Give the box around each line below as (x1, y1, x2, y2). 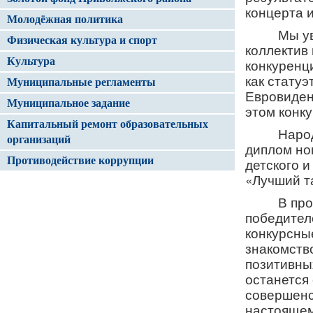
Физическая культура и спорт (7, 34, 157, 46)
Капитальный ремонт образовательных (7, 118, 208, 130)
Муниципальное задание (7, 97, 130, 109)
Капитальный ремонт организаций (10, 208, 206, 224)
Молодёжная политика (7, 13, 123, 25)
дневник (10, 186, 57, 202)
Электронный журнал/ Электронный (10, 170, 214, 187)
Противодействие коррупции (7, 154, 154, 166)
